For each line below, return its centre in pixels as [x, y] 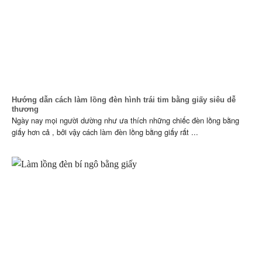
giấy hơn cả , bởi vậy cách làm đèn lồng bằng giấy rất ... [105, 132]
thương [25, 109]
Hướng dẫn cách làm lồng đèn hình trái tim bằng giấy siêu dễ [124, 100]
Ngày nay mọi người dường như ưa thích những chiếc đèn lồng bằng [125, 120]
